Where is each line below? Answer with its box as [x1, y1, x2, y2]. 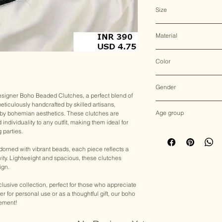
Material [156, 31, 177, 39]
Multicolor [156, 75, 182, 83]
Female [156, 101, 177, 109]
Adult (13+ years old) [156, 126, 214, 134]
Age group [156, 109, 184, 116]
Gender [156, 83, 176, 91]
